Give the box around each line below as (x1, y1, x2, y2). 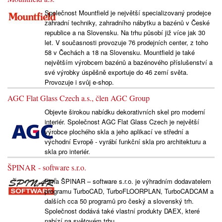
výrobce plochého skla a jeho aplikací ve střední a (44, 127, 189, 137)
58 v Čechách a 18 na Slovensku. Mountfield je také (44, 48, 195, 57)
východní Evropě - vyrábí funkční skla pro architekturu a (44, 137, 206, 147)
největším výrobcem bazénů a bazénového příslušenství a (44, 57, 213, 67)
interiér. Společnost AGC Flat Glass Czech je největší (44, 117, 199, 127)
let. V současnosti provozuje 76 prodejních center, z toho (44, 38, 208, 48)
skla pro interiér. (44, 147, 90, 157)
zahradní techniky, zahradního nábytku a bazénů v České (44, 18, 210, 28)
